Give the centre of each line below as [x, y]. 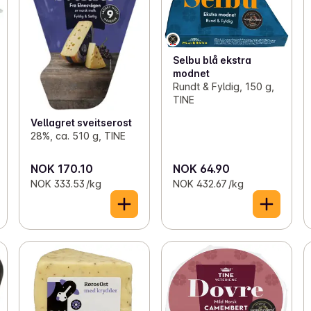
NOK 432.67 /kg [208, 183]
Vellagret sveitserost [81, 122]
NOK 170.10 [61, 168]
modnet [191, 73]
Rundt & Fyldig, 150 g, [223, 86]
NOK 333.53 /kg [66, 183]
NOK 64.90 [201, 168]
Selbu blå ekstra [212, 60]
